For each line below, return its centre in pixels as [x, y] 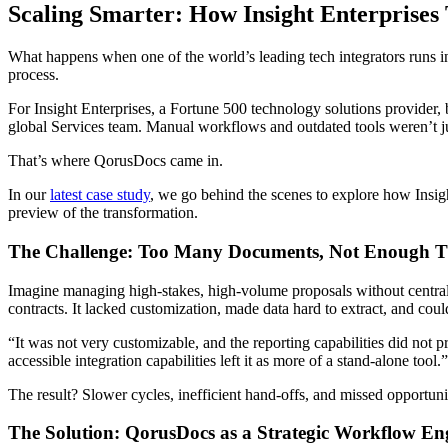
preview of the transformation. [105, 213]
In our [29, 195]
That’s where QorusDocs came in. [117, 161]
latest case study [100, 195]
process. [35, 75]
